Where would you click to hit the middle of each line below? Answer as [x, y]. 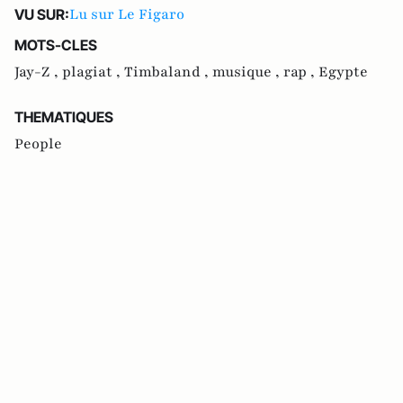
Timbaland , [168, 72]
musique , [248, 72]
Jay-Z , [38, 72]
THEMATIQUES [64, 117]
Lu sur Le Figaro [127, 14]
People [38, 144]
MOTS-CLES [56, 45]
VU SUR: [42, 14]
